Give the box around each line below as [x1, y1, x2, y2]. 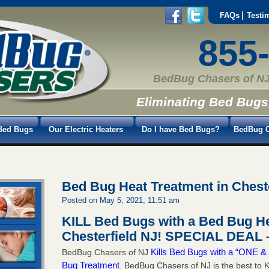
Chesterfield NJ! [62, 228, 166, 244]
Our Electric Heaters [49, 124, 123, 134]
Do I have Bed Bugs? [142, 124, 220, 134]
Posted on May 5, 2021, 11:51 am [62, 195, 180, 205]
